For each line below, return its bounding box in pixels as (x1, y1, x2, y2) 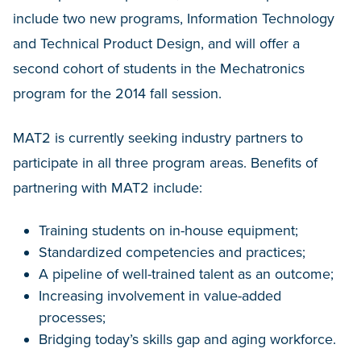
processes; (39, 309, 106, 326)
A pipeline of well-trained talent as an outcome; (39, 265, 338, 283)
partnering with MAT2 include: (13, 179, 202, 197)
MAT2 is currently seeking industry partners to (13, 129, 303, 147)
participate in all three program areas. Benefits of (13, 154, 317, 172)
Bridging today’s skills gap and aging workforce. (39, 330, 336, 348)
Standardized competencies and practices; (39, 243, 309, 261)
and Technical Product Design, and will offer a (13, 35, 300, 52)
